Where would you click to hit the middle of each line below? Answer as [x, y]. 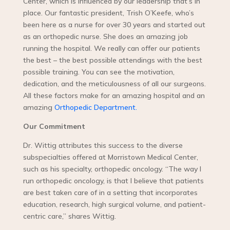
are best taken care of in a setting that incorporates [110, 193]
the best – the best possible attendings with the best [112, 60]
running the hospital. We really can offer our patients [111, 49]
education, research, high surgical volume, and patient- [114, 205]
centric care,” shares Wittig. [69, 216]
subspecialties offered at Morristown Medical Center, [110, 157]
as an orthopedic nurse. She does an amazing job [105, 37]
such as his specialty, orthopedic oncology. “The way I [112, 169]
